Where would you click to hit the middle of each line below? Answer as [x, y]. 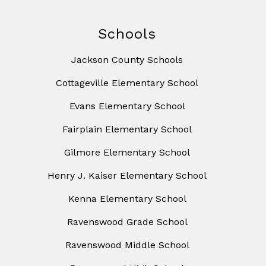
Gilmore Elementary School [127, 153]
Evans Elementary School [127, 106]
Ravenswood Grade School [127, 222]
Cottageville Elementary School [127, 83]
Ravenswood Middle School [127, 245]
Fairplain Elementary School [127, 129]
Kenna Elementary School [127, 199]
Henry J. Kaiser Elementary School [127, 176]
